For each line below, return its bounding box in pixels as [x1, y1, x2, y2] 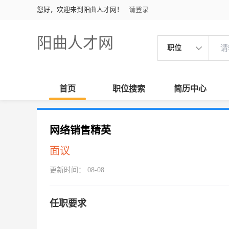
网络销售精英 [50, 125, 111, 136]
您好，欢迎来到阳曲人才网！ [37, 6, 123, 13]
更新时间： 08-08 [50, 166, 104, 174]
